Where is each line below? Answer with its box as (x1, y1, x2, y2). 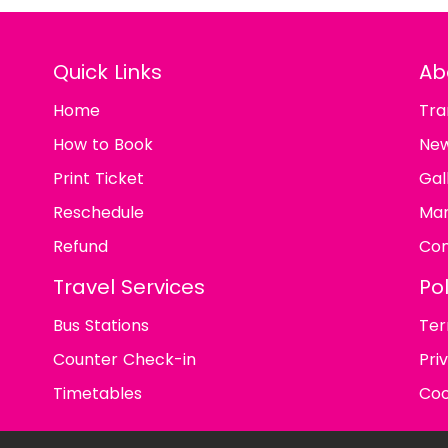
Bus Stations (52, 314, 149, 337)
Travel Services (52, 273, 205, 301)
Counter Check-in (52, 348, 196, 371)
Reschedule (52, 201, 144, 224)
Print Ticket (52, 167, 144, 190)
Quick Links (52, 58, 162, 86)
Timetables (52, 382, 142, 405)
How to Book (52, 133, 153, 156)
